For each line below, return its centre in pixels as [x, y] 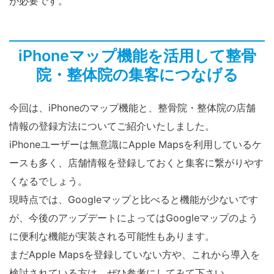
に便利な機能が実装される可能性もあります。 [112, 236]
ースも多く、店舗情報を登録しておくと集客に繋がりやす [136, 163]
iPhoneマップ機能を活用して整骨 [137, 56]
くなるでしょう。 [48, 181]
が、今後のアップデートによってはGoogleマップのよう [134, 218]
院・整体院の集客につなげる [137, 75]
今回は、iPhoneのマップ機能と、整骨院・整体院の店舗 [132, 108]
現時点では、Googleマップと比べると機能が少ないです [134, 200]
